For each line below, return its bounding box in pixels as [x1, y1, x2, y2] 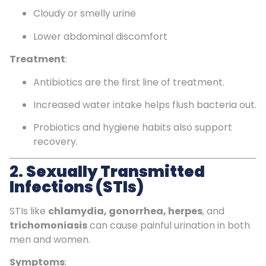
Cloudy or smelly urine [33, 7, 136, 21]
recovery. [33, 135, 78, 149]
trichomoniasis [9, 218, 87, 232]
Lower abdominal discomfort [33, 29, 167, 43]
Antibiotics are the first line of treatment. [33, 75, 224, 89]
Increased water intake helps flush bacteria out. [33, 98, 256, 112]
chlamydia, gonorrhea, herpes [48, 204, 202, 218]
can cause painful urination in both [87, 218, 250, 232]
